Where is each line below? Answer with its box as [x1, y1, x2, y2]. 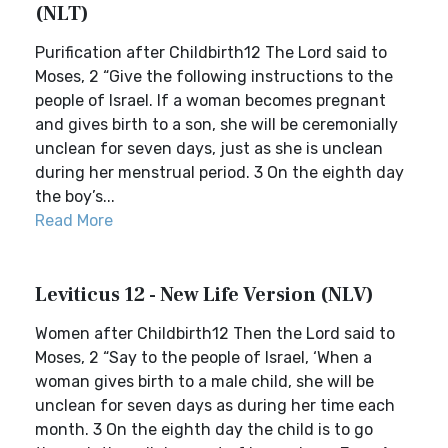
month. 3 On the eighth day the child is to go [35, 420, 373, 439]
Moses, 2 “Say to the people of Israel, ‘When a [35, 348, 372, 367]
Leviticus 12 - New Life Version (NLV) [35, 282, 374, 308]
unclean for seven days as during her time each [35, 396, 395, 415]
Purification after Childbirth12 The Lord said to [35, 43, 387, 62]
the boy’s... [35, 187, 115, 206]
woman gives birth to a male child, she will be [35, 372, 374, 391]
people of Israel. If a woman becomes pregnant [35, 91, 386, 110]
